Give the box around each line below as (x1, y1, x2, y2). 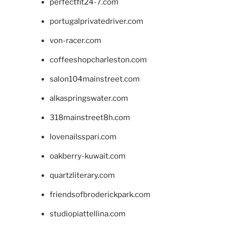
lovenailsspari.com (49, 132, 117, 142)
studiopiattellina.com (49, 209, 126, 219)
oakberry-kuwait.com (49, 152, 126, 161)
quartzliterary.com (49, 171, 115, 180)
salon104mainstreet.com (49, 74, 140, 84)
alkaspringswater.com (49, 94, 128, 103)
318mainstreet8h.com (49, 113, 130, 123)
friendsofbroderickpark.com (49, 190, 150, 200)
